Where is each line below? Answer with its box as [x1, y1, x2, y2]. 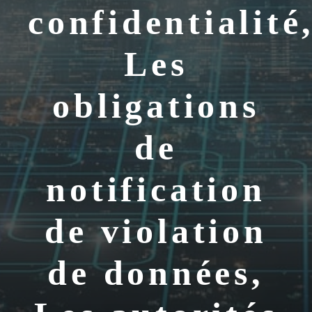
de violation [45, 212, 267, 251]
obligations [52, 86, 260, 125]
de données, [47, 253, 265, 292]
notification [46, 170, 266, 209]
